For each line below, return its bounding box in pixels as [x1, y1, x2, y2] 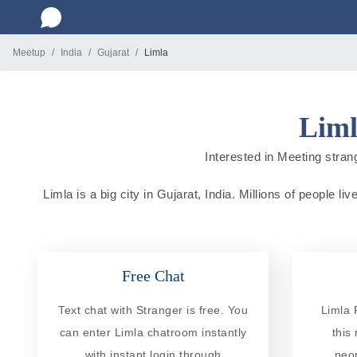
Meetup [13, 47, 45, 58]
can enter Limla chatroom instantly [59, 325, 247, 339]
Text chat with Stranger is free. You [58, 303, 248, 316]
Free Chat [121, 266, 185, 284]
